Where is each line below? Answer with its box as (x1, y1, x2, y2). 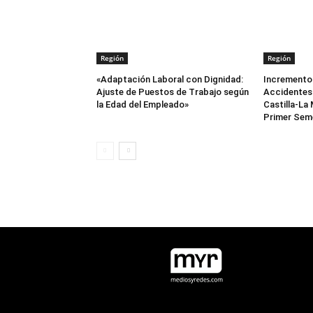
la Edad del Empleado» (96, 99, 189, 110)
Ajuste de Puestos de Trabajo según (96, 87, 249, 98)
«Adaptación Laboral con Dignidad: (96, 74, 243, 85)
